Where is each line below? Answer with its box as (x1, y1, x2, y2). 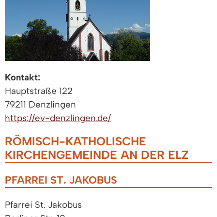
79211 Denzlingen (5, 99, 76, 110)
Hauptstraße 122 (5, 85, 73, 97)
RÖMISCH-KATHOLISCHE (5, 134, 146, 149)
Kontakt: (5, 72, 40, 83)
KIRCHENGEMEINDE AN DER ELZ (5, 148, 188, 162)
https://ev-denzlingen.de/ (5, 112, 111, 124)
